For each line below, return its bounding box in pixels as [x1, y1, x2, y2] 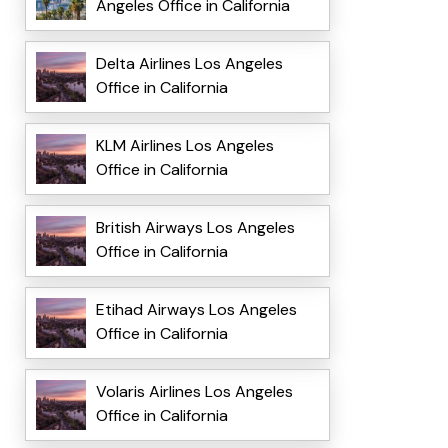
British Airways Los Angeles [95, 217, 295, 239]
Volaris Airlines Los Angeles [95, 381, 293, 403]
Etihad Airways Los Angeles [95, 299, 297, 321]
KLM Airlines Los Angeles [95, 135, 274, 157]
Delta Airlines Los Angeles [95, 53, 283, 75]
